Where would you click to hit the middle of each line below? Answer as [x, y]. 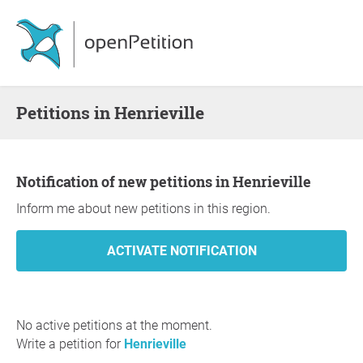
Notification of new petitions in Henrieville [169, 181]
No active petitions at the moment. [114, 325]
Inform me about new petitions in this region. [143, 209]
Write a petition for [70, 344]
